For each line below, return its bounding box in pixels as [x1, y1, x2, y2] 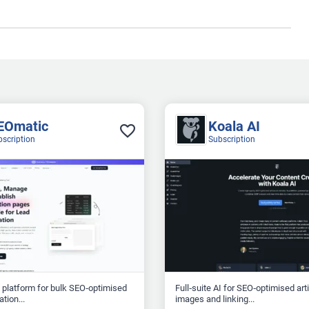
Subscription [208, 134, 256, 145]
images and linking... [175, 294, 255, 305]
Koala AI [208, 118, 261, 135]
